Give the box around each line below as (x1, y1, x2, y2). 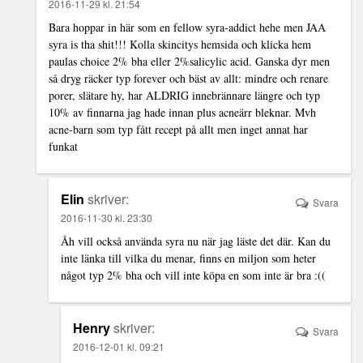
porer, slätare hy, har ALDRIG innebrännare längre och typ (49, 87, 320, 103)
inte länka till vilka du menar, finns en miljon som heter (61, 250, 316, 266)
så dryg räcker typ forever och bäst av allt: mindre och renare (49, 70, 328, 86)
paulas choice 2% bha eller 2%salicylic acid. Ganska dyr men (49, 53, 330, 69)
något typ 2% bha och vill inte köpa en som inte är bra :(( (61, 267, 326, 283)
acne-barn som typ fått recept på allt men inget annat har (49, 121, 308, 137)
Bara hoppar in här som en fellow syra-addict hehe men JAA (49, 19, 326, 35)
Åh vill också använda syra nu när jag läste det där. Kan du (61, 233, 331, 249)
